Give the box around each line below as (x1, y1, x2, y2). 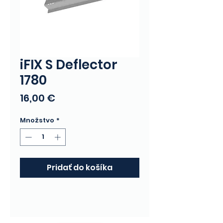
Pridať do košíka (47, 162, 112, 174)
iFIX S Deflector (20, 55, 117, 74)
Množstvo (20, 115, 54, 125)
